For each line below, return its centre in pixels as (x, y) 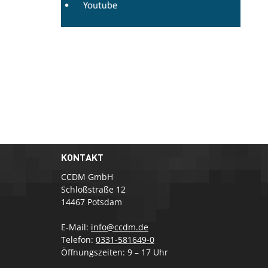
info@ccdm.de (120, 227)
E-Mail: (76, 227)
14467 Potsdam (92, 202)
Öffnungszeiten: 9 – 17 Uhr (115, 252)
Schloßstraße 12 (93, 190)
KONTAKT (82, 157)
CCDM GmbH (87, 177)
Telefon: (78, 240)
